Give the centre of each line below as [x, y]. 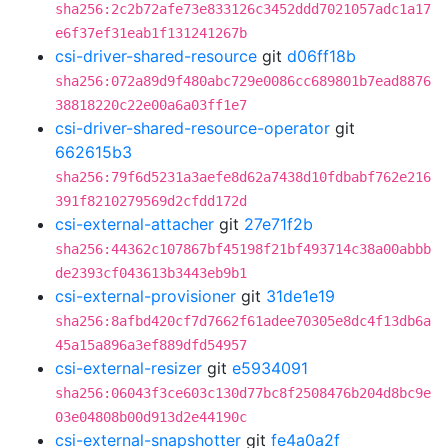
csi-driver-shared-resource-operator [192, 128]
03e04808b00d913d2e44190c [151, 417]
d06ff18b [321, 56]
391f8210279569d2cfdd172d [151, 201]
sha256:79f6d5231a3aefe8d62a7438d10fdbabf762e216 [243, 177]
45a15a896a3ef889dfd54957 [151, 345]
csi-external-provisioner [145, 296]
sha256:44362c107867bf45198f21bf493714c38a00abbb [243, 249]
